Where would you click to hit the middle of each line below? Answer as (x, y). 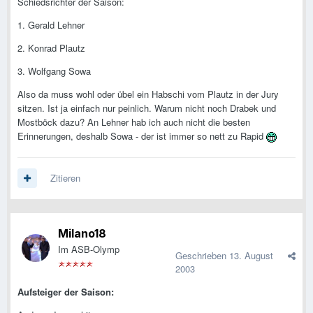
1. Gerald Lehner (51, 25)
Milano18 (82, 234)
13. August (251, 256)
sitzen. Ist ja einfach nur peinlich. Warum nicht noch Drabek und (147, 108)
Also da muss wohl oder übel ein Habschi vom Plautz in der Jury (148, 94)
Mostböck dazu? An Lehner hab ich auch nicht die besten (134, 122)
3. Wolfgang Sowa (54, 71)
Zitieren (65, 178)
